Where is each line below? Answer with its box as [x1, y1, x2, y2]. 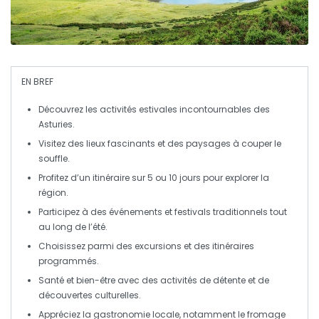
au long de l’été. [38, 221, 108, 234]
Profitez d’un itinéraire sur [38, 172, 147, 184]
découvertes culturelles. [38, 289, 141, 302]
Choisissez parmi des [38, 240, 135, 253]
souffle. [38, 152, 70, 165]
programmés [38, 255, 97, 268]
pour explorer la [201, 172, 269, 184]
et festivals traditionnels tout [162, 206, 287, 219]
